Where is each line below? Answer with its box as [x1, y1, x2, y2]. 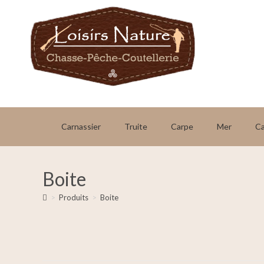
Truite [124, 121, 147, 131]
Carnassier [61, 121, 101, 131]
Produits [59, 193, 88, 202]
